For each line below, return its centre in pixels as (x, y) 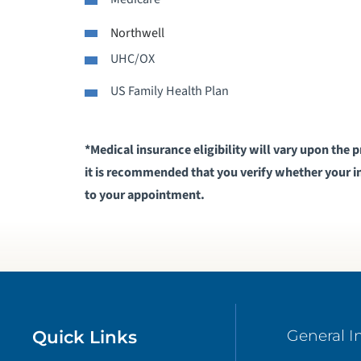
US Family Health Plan (170, 91)
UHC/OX (133, 59)
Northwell (138, 33)
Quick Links (85, 336)
